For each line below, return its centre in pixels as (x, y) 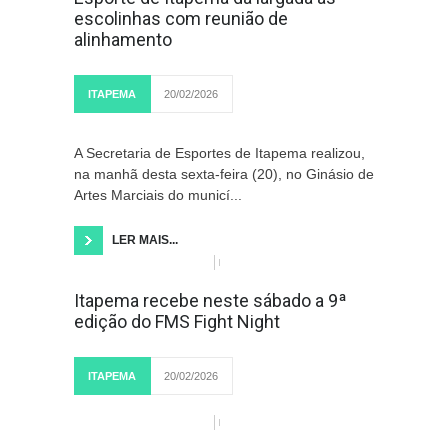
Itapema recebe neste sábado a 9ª (210, 300)
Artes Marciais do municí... (158, 195)
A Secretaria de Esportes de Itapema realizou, (219, 153)
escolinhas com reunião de (181, 18)
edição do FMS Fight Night (177, 321)
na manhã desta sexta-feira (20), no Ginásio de (224, 174)
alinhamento (123, 39)
